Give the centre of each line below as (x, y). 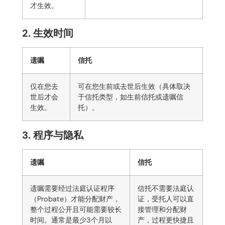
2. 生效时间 (48, 33)
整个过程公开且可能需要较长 (76, 209)
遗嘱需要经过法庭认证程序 (72, 188)
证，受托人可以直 (166, 199)
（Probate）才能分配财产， (75, 199)
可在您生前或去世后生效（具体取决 (134, 86)
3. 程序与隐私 (53, 135)
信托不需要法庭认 (166, 188)
